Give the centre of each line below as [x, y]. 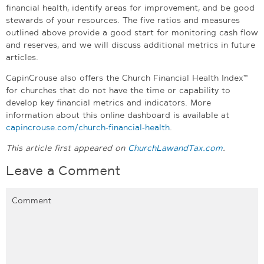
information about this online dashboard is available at [118, 115]
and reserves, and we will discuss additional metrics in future [131, 44]
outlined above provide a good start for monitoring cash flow [132, 32]
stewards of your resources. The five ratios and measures [123, 20]
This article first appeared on [67, 148]
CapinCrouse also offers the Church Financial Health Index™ [127, 77]
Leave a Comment [63, 170]
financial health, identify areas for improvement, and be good [130, 7]
